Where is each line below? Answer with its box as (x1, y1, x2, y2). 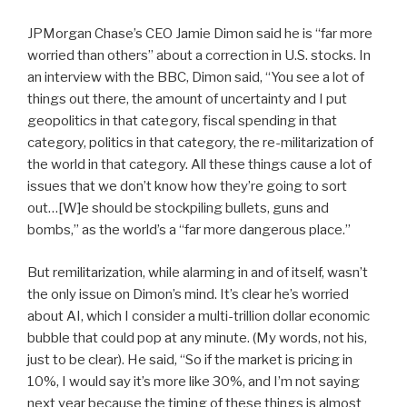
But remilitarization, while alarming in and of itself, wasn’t (27, 263, 368, 281)
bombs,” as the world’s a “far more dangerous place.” (27, 222, 351, 239)
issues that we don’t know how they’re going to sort (27, 178, 347, 195)
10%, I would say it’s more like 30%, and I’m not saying (27, 372, 360, 390)
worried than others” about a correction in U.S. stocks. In (27, 47, 371, 65)
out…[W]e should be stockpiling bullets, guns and (27, 200, 329, 217)
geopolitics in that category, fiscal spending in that (27, 113, 337, 130)
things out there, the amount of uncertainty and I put (27, 91, 347, 108)
